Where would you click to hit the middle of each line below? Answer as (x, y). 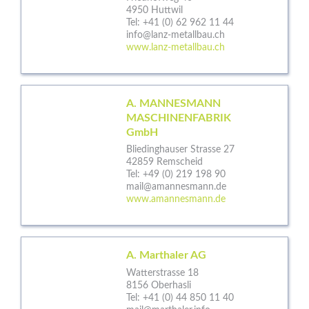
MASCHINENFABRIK (179, 118)
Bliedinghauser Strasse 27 (180, 150)
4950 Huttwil (154, 10)
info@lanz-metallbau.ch (176, 35)
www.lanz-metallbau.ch (176, 47)
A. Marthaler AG (166, 256)
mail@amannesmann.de (176, 187)
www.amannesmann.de (176, 200)
